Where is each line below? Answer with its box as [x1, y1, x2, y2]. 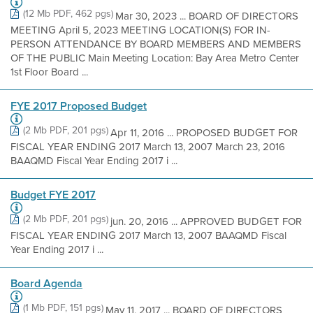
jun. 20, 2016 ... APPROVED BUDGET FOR [110, 214, 302, 229]
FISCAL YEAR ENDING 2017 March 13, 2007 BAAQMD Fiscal [10, 228, 286, 243]
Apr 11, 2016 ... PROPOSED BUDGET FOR [110, 125, 298, 140]
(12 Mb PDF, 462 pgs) [23, 6, 113, 21]
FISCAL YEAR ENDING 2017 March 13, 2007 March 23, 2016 [10, 139, 285, 154]
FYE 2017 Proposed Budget [10, 98, 147, 114]
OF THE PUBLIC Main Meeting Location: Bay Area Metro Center [10, 50, 299, 66]
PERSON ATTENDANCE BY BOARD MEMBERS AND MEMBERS [10, 36, 301, 52]
